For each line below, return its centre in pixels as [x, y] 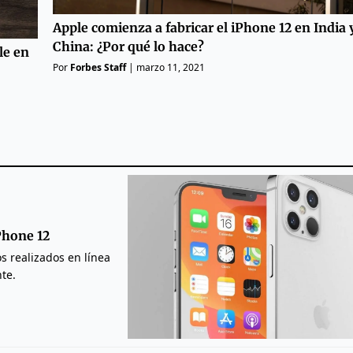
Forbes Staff [98, 67]
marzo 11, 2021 [171, 67]
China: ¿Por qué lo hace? [129, 46]
